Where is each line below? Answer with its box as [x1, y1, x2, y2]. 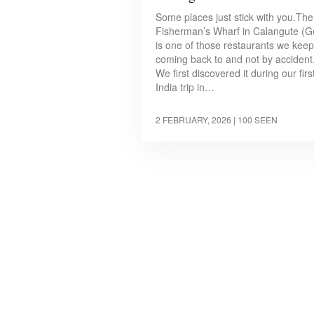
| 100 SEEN [233, 113, 278, 125]
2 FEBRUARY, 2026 [156, 113, 231, 125]
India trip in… [156, 79, 214, 94]
